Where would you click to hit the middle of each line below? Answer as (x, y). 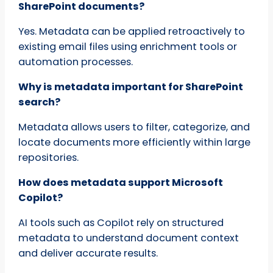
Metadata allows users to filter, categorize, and (134, 127)
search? (40, 102)
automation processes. (76, 62)
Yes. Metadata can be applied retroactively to (132, 31)
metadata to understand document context (129, 238)
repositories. (49, 157)
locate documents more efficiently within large (135, 142)
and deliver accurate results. (88, 253)
